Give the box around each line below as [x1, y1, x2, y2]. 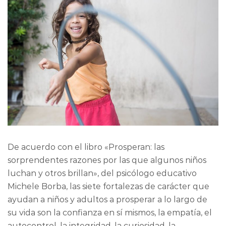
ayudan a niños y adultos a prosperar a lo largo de [8, 195, 207, 205]
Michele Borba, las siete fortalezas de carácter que [8, 182, 209, 192]
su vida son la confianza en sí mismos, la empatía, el [8, 208, 212, 218]
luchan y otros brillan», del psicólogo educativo [8, 168, 197, 179]
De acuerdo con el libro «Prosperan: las [8, 142, 164, 152]
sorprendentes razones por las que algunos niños [8, 155, 206, 165]
